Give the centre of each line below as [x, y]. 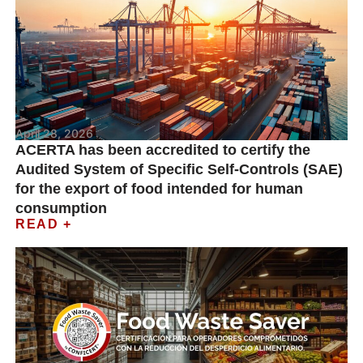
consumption [62, 208]
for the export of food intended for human [160, 189]
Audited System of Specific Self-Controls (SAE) [179, 169]
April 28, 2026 [55, 133]
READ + [44, 224]
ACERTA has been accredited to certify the [163, 150]
